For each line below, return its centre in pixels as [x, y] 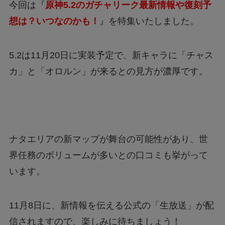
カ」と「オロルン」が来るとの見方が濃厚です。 [108, 71]
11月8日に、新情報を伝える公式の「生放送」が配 [111, 206]
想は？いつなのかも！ [54, 21]
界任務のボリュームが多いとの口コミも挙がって [108, 155]
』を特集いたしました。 [149, 21]
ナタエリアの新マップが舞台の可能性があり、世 [108, 139]
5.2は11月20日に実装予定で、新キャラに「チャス [111, 55]
